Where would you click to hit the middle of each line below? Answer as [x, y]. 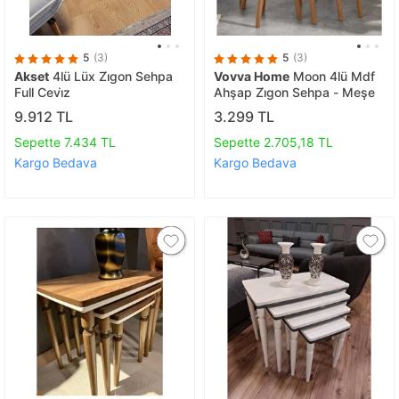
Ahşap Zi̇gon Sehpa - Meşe [294, 93]
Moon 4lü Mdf [332, 77]
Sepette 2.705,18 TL [273, 142]
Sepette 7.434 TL [65, 142]
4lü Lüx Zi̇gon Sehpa [111, 77]
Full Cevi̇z [42, 93]
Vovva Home [252, 77]
